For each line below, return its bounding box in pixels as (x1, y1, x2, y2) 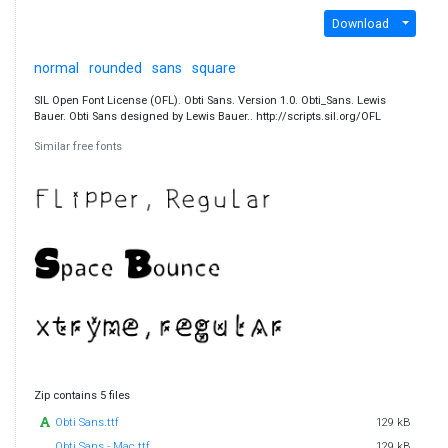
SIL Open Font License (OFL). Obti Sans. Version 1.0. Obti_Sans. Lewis (33, 94, 386, 108)
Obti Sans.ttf (55, 416, 120, 430)
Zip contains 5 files (33, 389, 130, 403)
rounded (88, 60, 142, 77)
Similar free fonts (33, 140, 122, 154)
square (191, 60, 236, 77)
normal (33, 60, 79, 77)
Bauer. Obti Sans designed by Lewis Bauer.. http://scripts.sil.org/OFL (33, 110, 381, 124)
